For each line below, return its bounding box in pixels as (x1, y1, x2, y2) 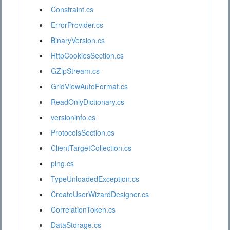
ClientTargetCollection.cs (51, 143, 131, 154)
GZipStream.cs (51, 66, 100, 76)
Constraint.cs (51, 4, 93, 15)
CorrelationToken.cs (51, 204, 116, 215)
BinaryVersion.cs (51, 35, 105, 46)
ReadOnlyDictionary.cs (51, 97, 124, 107)
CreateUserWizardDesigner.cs (51, 189, 149, 200)
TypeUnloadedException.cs (51, 174, 139, 184)
